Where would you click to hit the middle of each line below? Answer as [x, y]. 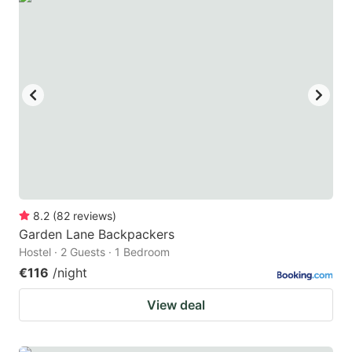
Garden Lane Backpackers [97, 234]
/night [70, 272]
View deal [176, 304]
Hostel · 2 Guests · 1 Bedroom [94, 251]
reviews [93, 215]
